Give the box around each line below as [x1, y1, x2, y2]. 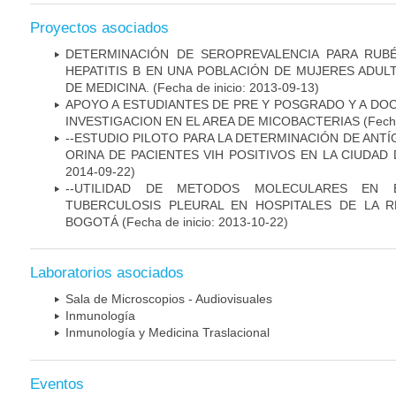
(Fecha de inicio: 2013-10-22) [118, 214, 288, 229]
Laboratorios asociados [30, 264, 184, 282]
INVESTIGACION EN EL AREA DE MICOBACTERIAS [65, 113, 360, 128]
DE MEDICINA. [65, 80, 149, 95]
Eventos [30, 375, 84, 392]
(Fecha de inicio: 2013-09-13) [149, 80, 319, 95]
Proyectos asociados [30, 19, 169, 36]
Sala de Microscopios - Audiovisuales [65, 292, 272, 307]
